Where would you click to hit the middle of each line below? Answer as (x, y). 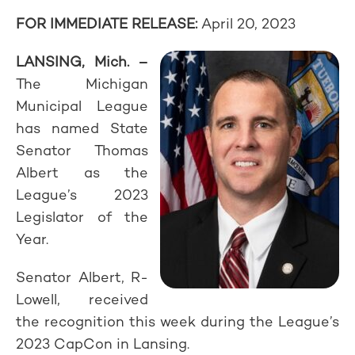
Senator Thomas (82, 150)
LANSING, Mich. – (82, 61)
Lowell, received (82, 299)
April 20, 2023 (248, 23)
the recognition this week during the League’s (177, 321)
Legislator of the (82, 217)
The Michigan (82, 84)
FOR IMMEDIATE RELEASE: (109, 23)
